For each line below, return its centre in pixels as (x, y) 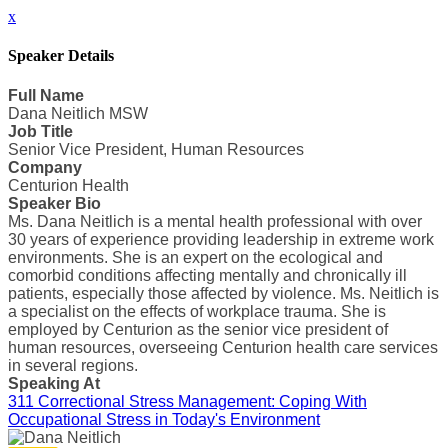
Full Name (46, 95)
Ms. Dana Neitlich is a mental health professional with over (215, 221)
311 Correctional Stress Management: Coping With (187, 401)
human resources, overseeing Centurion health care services (223, 347)
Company (45, 167)
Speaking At (54, 383)
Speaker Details (61, 56)
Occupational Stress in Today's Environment (164, 419)
